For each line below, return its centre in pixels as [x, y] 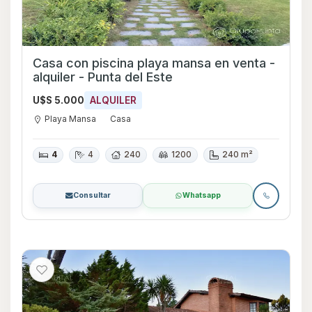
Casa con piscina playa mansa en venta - [124, 63]
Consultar [92, 195]
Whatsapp [202, 195]
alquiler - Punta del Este [126, 77]
